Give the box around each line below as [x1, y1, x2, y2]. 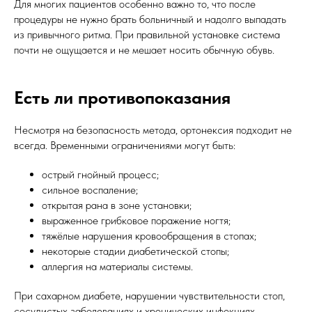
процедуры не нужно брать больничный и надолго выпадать [14, 13, 286, 26]
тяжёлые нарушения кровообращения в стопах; [42, 229, 256, 243]
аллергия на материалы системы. [42, 260, 193, 274]
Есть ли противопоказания [14, 86, 231, 109]
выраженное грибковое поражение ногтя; [42, 214, 231, 228]
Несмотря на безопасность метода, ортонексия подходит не [14, 123, 292, 137]
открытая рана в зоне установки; [42, 198, 192, 212]
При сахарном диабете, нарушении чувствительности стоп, [14, 289, 285, 303]
